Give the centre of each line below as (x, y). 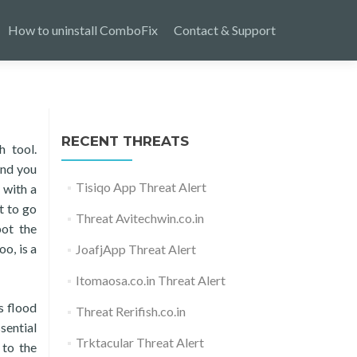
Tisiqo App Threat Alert (141, 187)
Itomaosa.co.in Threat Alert (150, 280)
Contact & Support (225, 30)
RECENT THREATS (125, 141)
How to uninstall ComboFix (83, 30)
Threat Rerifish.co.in (130, 311)
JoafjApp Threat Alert (135, 249)
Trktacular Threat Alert (139, 342)
